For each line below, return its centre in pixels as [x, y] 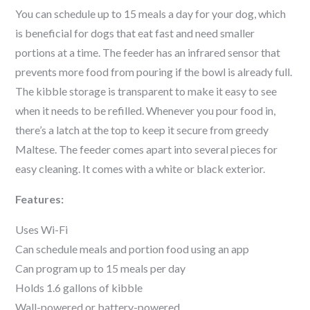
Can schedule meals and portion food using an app [133, 249]
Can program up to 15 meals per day [101, 268]
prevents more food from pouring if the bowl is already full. [154, 72]
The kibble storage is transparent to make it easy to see [146, 91]
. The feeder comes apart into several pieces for [166, 149]
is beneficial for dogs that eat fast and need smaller [135, 33]
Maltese [35, 149]
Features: [40, 199]
